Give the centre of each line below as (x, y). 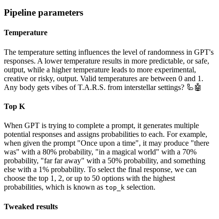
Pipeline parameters (44, 13)
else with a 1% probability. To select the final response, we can (100, 170)
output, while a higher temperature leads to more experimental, (100, 69)
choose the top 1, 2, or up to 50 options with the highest (89, 178)
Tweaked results (31, 206)
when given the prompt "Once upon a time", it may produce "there (107, 143)
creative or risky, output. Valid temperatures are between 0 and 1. (104, 78)
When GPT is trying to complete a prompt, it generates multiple (101, 126)
